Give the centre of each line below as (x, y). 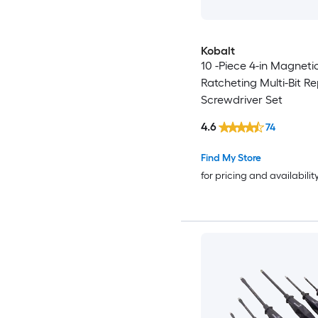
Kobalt (218, 51)
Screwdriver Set (241, 100)
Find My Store (231, 158)
